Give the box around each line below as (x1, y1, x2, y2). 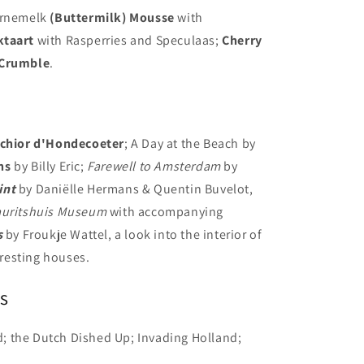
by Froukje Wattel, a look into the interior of (2, 226, 262, 244)
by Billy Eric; (11, 158, 88, 175)
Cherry (222, 32, 262, 50)
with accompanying (106, 203, 224, 221)
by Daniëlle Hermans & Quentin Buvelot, (15, 180, 253, 198)
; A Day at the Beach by (124, 135, 256, 153)
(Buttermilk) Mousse (50, 9, 175, 27)
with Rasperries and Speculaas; (34, 32, 223, 50)
